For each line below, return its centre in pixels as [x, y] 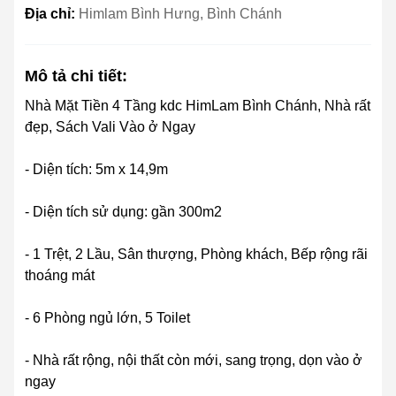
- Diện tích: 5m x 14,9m [96, 170]
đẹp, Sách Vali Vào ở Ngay [110, 127]
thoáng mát [60, 276]
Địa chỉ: [52, 14]
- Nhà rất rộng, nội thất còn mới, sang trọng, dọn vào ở [194, 361]
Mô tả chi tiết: [76, 76]
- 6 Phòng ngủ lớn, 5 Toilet [107, 318]
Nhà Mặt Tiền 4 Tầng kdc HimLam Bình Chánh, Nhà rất [198, 106]
